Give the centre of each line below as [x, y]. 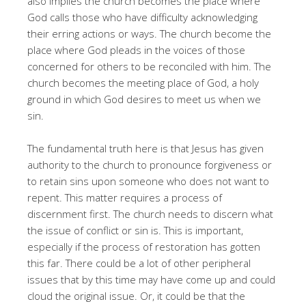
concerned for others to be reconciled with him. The [149, 66]
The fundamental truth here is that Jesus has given [145, 148]
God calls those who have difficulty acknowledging [142, 17]
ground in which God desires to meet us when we [144, 99]
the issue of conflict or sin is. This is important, [135, 230]
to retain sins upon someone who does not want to [148, 181]
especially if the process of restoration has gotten [144, 246]
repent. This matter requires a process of [125, 197]
